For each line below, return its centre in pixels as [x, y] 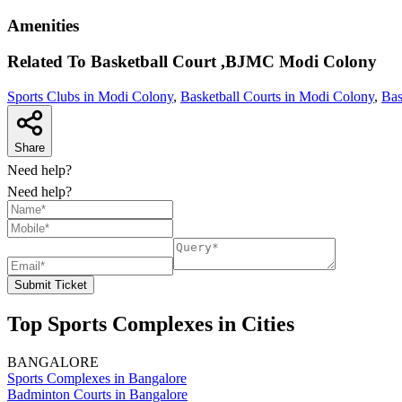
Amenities [43, 25]
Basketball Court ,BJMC [183, 62]
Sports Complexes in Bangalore [97, 378]
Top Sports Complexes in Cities [151, 324]
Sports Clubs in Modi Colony [90, 97]
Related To [49, 62]
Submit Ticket [51, 285]
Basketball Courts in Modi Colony [277, 97]
